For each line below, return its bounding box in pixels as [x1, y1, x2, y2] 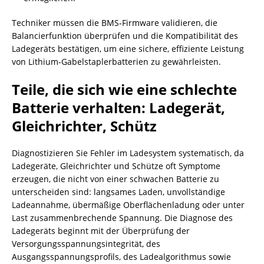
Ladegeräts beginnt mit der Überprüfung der [12, 225, 190, 236]
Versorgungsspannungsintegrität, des [12, 238, 160, 249]
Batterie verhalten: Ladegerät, [12, 98, 225, 117]
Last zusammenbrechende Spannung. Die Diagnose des [12, 212, 233, 223]
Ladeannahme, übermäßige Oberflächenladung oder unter [12, 199, 245, 210]
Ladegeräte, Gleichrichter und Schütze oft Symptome [12, 160, 220, 171]
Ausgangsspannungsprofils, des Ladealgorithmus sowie [12, 251, 231, 262]
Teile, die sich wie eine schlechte [12, 80, 237, 99]
